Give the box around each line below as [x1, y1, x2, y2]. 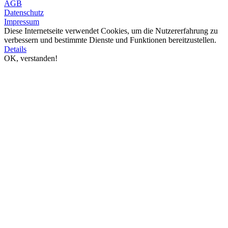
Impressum [4, 17, 39, 26]
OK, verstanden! [4, 54, 58, 63]
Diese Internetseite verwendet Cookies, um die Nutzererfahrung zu [4, 26, 218, 36]
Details [4, 45, 26, 54]
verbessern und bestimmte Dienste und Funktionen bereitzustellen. [4, 36, 216, 45]
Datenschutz [4, 8, 44, 17]
